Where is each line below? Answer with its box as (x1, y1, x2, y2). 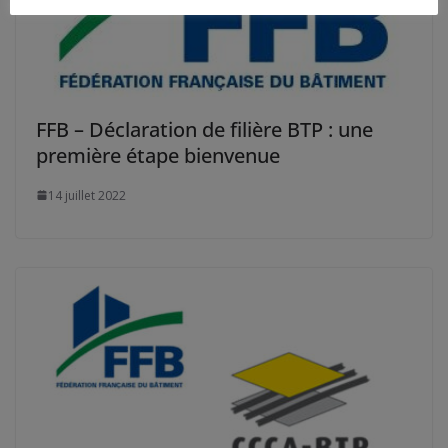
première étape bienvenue (36, 141, 280, 169)
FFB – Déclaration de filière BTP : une (36, 115, 373, 143)
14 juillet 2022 (48, 186, 126, 204)
